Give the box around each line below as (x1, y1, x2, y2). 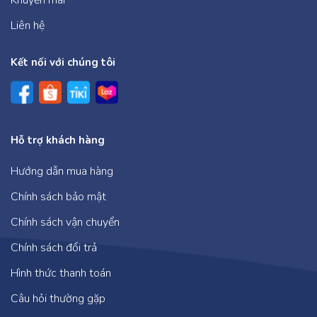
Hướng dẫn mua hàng (11, 163, 113, 179)
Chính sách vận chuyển (11, 214, 120, 230)
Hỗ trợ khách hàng (11, 132, 105, 147)
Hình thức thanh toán (11, 265, 111, 281)
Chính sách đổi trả (11, 239, 97, 255)
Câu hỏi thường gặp (11, 290, 105, 306)
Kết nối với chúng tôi (11, 54, 115, 69)
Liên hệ (11, 17, 45, 33)
